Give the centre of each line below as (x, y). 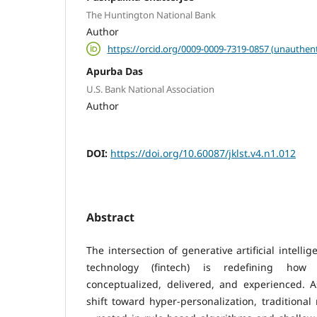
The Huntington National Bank (151, 15)
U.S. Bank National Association (150, 90)
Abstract (110, 218)
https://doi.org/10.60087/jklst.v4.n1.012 (203, 154)
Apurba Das (115, 71)
